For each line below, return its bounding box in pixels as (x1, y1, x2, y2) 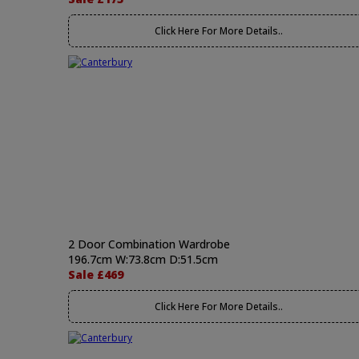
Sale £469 (68, 267, 123, 282)
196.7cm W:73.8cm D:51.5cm (68, 252, 218, 267)
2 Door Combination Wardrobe (68, 236, 230, 252)
